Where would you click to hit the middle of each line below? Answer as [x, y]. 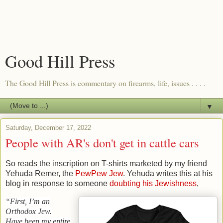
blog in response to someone [57, 183]
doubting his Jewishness [153, 183]
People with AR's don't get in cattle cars [102, 143]
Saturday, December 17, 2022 [48, 128]
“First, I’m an [28, 201]
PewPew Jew [99, 173]
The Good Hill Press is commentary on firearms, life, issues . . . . [105, 83]
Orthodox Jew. [29, 211]
